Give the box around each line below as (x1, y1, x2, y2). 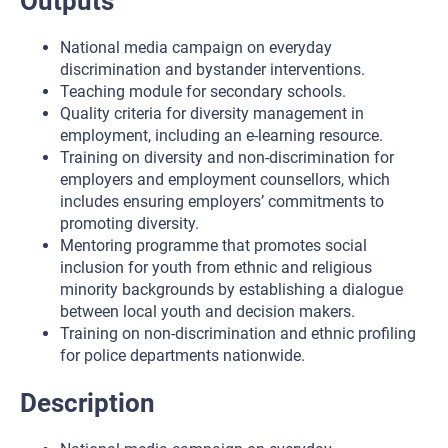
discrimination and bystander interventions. (60, 60, 365, 79)
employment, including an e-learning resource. (60, 126, 383, 145)
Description (20, 388, 155, 418)
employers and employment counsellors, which (60, 170, 390, 189)
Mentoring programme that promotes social (60, 236, 367, 255)
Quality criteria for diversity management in (60, 104, 364, 123)
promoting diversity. (60, 214, 199, 233)
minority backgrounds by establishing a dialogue (60, 280, 403, 299)
